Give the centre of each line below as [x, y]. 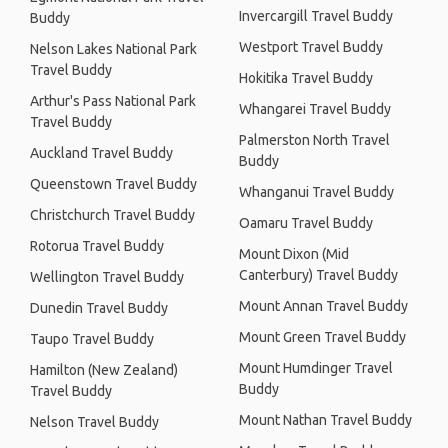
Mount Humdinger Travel [316, 368]
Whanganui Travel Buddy [316, 192]
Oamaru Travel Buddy [306, 223]
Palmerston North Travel [314, 140]
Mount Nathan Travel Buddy [325, 420]
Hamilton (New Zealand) [104, 370]
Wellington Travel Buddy [107, 277]
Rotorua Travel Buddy [97, 246]
